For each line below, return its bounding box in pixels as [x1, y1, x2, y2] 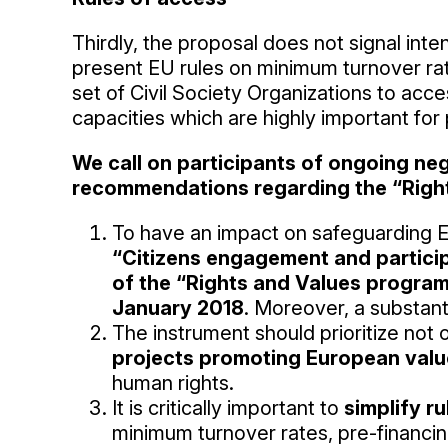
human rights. [112, 371, 234, 395]
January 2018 [112, 296, 244, 320]
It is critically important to [112, 396, 339, 420]
